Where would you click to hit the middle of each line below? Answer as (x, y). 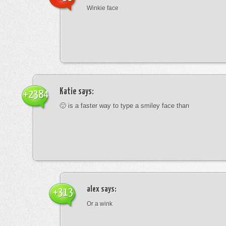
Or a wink (100, 204)
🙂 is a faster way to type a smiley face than (124, 106)
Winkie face (103, 8)
